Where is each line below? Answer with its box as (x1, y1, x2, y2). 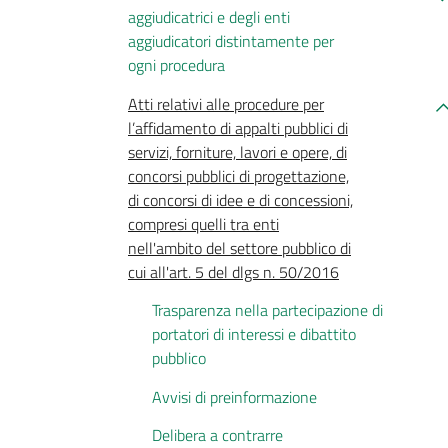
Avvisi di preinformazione (152, 384, 317, 409)
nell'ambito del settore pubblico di (128, 235, 351, 260)
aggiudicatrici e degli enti (128, 5, 290, 30)
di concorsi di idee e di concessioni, (128, 187, 353, 212)
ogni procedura (128, 53, 225, 78)
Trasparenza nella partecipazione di (152, 298, 383, 323)
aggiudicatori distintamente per (128, 29, 334, 54)
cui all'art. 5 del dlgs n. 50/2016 (128, 259, 339, 284)
